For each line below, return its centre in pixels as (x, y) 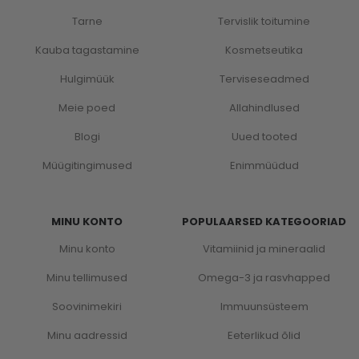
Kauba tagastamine (87, 50)
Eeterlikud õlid (264, 335)
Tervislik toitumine (264, 21)
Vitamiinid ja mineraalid (264, 248)
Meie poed (87, 107)
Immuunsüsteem (264, 306)
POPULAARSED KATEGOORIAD (264, 221)
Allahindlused (264, 107)
